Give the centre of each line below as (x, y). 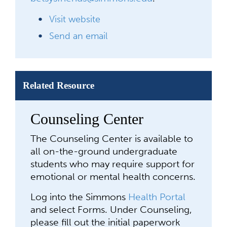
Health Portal (157, 197)
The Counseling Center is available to (112, 139)
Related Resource (59, 85)
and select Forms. (70, 210)
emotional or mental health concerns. (113, 177)
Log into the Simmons (79, 197)
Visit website (75, 19)
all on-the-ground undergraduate (104, 151)
